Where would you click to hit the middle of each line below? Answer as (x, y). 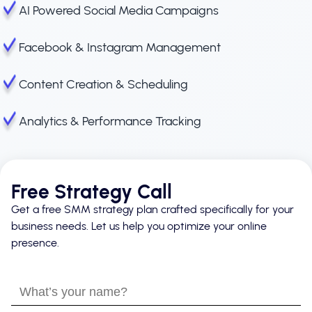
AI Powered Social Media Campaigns (119, 10)
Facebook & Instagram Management (120, 47)
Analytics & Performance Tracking (110, 121)
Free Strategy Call (92, 191)
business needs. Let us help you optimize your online (139, 226)
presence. (35, 242)
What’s (27, 287)
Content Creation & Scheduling (103, 84)
